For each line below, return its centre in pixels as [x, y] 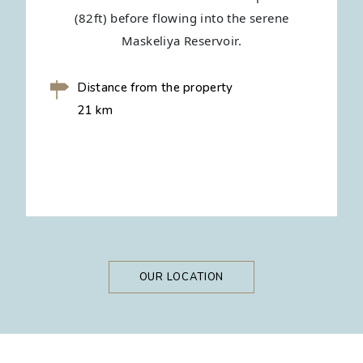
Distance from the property [155, 88]
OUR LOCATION [181, 278]
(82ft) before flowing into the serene [181, 18]
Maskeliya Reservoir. [181, 41]
